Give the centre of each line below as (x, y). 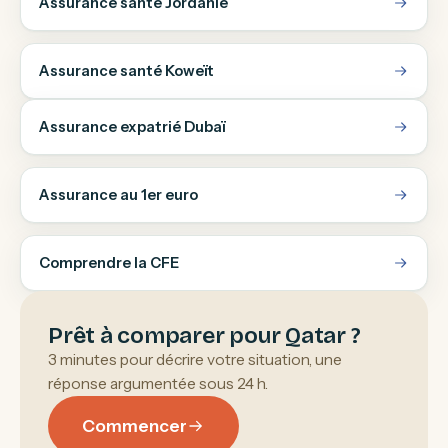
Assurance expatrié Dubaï (132, 127)
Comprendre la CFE (109, 263)
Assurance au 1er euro (118, 195)
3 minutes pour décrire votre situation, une (195, 359)
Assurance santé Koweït (126, 71)
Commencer (134, 426)
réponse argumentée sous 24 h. (158, 383)
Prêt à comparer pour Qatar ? (204, 335)
